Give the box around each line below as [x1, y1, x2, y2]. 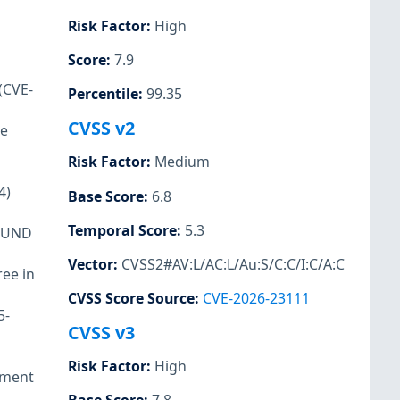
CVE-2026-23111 [203, 287, 310, 308]
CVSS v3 [68, 321, 135, 345]
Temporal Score [68, 220, 177, 240]
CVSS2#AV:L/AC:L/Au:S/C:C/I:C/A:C [121, 254, 345, 274]
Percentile [68, 84, 138, 104]
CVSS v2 [68, 116, 135, 141]
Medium [154, 152, 210, 172]
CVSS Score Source [68, 287, 195, 308]
